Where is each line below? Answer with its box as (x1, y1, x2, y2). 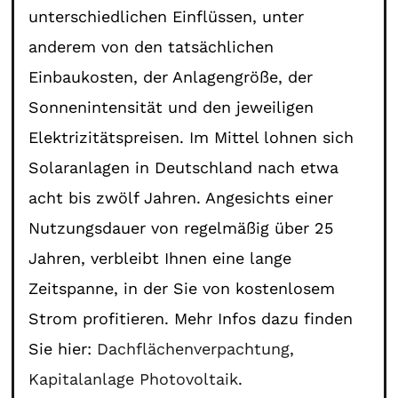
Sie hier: (28, 338, 98, 358)
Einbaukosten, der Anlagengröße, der (28, 67, 314, 86)
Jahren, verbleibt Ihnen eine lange (28, 248, 292, 267)
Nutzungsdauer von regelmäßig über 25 (28, 218, 334, 237)
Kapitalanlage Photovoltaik (28, 369, 239, 388)
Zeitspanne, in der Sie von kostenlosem (28, 278, 336, 298)
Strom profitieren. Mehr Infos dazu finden (28, 308, 354, 328)
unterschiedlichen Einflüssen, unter (28, 6, 305, 26)
